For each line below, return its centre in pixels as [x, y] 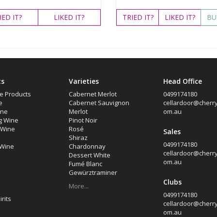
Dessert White [89, 155]
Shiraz [78, 138]
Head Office [182, 81]
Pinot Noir [83, 120]
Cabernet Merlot [93, 94]
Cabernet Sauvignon [99, 103]
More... [78, 186]
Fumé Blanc [85, 164]
